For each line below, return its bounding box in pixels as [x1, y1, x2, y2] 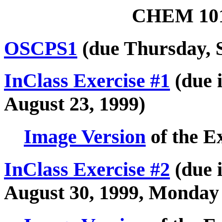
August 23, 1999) [4, 93, 145, 115]
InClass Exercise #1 [4, 69, 170, 92]
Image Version [24, 125, 146, 148]
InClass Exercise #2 [4, 158, 170, 180]
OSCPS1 [4, 37, 77, 59]
